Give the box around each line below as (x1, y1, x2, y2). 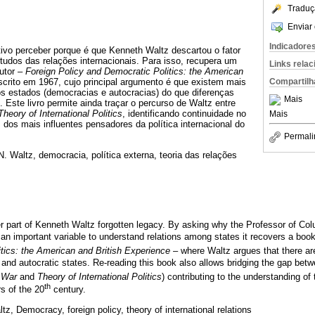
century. (51, 284, 86, 295)
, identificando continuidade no (122, 108, 246, 120)
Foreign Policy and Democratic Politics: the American (25, 66, 243, 77)
